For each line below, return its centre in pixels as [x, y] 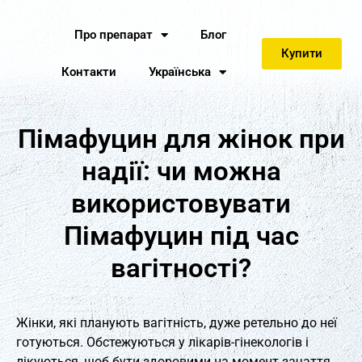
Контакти [88, 72]
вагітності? [181, 268]
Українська [179, 72]
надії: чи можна [181, 171]
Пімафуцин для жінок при [181, 139]
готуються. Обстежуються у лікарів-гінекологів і [162, 342]
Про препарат [113, 35]
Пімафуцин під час [181, 236]
